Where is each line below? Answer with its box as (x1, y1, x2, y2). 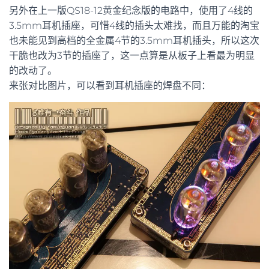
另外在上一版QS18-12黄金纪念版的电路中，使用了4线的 (9, 4, 253, 16)
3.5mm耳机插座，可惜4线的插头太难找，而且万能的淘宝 (9, 19, 259, 31)
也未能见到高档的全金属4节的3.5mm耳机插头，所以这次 (9, 34, 259, 46)
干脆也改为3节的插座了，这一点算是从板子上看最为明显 (9, 49, 255, 61)
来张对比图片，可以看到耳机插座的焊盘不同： (9, 79, 211, 91)
